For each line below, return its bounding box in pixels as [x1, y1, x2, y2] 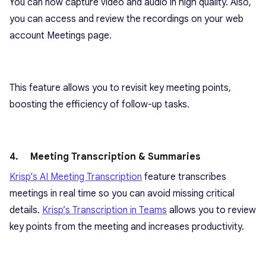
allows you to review [167, 204, 256, 217]
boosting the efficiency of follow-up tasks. [9, 99, 189, 111]
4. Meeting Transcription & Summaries [9, 151, 201, 163]
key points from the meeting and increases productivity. [9, 221, 244, 233]
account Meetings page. [9, 30, 112, 42]
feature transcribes [142, 171, 226, 183]
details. [9, 204, 42, 217]
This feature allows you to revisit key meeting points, [9, 82, 231, 94]
